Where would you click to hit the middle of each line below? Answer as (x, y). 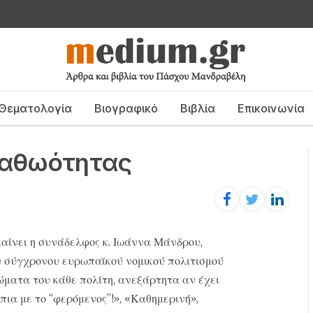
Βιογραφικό (126, 108)
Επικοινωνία (271, 108)
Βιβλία (197, 108)
